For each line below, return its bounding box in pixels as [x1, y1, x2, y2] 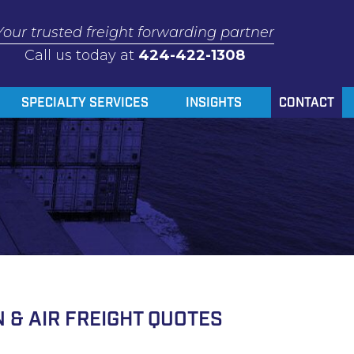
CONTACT [278, 97, 334, 111]
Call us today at [24, 46, 138, 64]
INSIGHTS [186, 97, 243, 111]
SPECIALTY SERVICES [21, 97, 149, 111]
